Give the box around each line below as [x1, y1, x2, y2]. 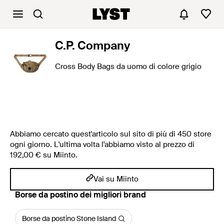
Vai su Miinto [93, 174, 138, 184]
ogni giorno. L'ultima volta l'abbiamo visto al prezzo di [10, 139, 194, 149]
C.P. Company [55, 38, 130, 53]
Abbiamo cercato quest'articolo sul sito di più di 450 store [10, 129, 211, 139]
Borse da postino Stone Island [22, 214, 116, 223]
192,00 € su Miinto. [10, 150, 77, 160]
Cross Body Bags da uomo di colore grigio [55, 61, 201, 71]
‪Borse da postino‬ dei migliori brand [15, 189, 146, 200]
